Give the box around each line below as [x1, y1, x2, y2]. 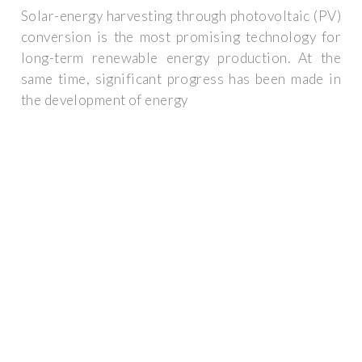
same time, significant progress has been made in [21, 70, 341, 88]
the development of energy [21, 91, 188, 109]
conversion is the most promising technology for [21, 28, 341, 46]
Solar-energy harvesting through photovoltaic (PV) [21, 7, 341, 25]
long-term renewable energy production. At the [21, 49, 341, 67]
